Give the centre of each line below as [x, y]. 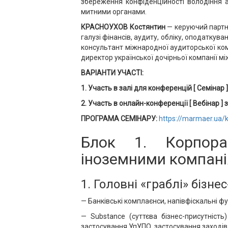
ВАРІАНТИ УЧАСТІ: [112, 73]
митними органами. [114, 12]
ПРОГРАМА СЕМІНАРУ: [119, 119]
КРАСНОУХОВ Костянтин [123, 27]
